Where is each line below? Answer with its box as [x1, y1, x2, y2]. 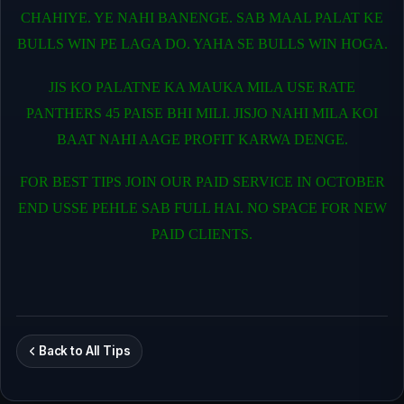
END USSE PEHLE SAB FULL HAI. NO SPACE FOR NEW [17, 200, 387, 216]
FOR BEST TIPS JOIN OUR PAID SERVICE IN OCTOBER [19, 174, 385, 190]
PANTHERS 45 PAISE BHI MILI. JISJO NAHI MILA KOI [26, 105, 378, 121]
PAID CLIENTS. [151, 226, 252, 243]
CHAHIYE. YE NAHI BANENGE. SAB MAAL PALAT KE [21, 10, 383, 26]
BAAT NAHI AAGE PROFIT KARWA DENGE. [56, 131, 348, 147]
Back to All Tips [38, 344, 131, 359]
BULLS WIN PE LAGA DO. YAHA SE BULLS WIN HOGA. [16, 36, 388, 52]
